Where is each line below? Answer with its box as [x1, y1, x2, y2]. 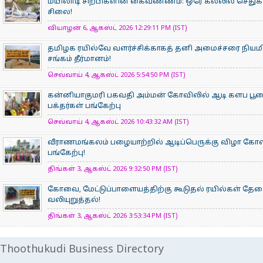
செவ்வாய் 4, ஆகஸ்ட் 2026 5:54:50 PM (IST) [48, 71, 186, 79]
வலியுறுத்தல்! [48, 196, 100, 204]
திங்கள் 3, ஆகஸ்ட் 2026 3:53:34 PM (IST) [48, 212, 178, 220]
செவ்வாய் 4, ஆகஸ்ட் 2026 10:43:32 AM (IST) [48, 118, 189, 126]
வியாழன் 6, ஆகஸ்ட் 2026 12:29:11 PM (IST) [48, 24, 187, 32]
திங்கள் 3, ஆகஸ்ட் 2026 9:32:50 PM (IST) [48, 165, 178, 173]
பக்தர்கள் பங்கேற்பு [48, 102, 121, 110]
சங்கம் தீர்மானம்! [48, 55, 111, 63]
